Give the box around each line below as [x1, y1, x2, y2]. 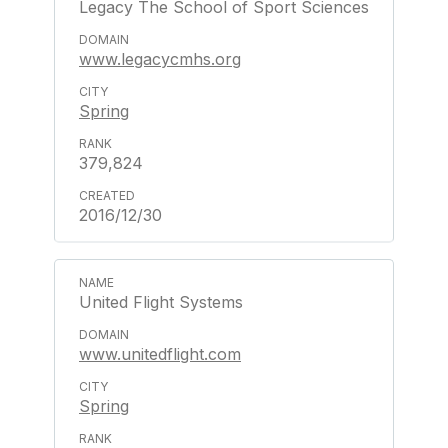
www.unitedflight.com [79, 344, 241, 364]
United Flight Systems [79, 292, 243, 312]
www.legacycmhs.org [79, 49, 241, 69]
